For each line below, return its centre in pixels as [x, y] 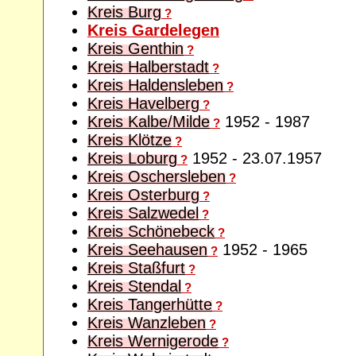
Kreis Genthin [135, 48]
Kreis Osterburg [143, 194]
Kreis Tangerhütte [150, 304]
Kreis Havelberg [143, 103]
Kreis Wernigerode [153, 341]
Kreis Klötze [130, 139]
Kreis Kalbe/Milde [149, 121]
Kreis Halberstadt [148, 66]
